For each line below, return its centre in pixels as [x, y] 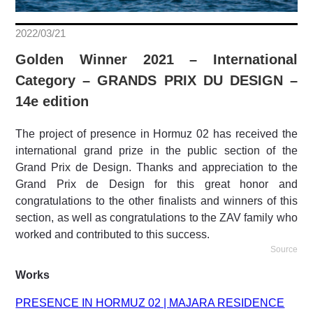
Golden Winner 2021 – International [156, 59]
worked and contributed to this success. [113, 234]
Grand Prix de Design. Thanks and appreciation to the [156, 167]
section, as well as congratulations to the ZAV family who [156, 217]
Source [284, 249]
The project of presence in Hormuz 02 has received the [156, 133]
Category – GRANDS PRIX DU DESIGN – [156, 80]
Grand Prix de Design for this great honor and [156, 184]
